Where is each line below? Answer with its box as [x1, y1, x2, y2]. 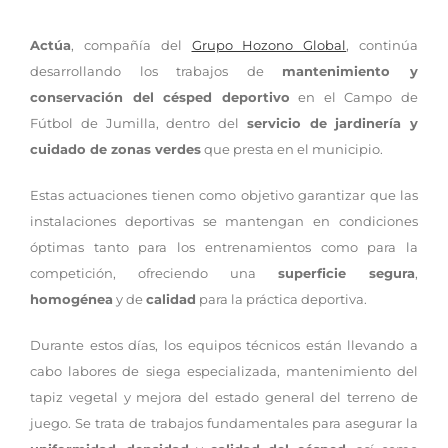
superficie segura [278, 264, 415, 281]
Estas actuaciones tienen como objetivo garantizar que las [30, 186, 418, 203]
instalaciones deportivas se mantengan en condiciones [30, 212, 418, 229]
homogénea [30, 290, 113, 307]
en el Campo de [289, 88, 419, 105]
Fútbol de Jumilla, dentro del [30, 114, 247, 131]
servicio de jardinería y [246, 114, 418, 131]
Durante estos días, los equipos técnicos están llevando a [30, 336, 418, 353]
